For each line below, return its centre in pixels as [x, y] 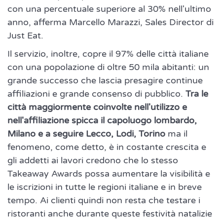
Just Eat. [25, 36]
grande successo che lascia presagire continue [105, 81]
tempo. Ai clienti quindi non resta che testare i [104, 201]
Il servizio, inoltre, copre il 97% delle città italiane [108, 54]
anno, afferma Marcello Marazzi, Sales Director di [110, 22]
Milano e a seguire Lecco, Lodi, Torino [88, 134]
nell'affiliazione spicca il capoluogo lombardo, [102, 121]
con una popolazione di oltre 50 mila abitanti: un [108, 67]
